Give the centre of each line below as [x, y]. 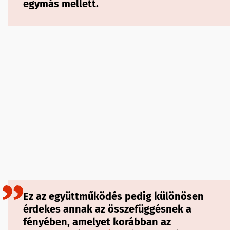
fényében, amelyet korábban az [97, 222]
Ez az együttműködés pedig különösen [113, 196]
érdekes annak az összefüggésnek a [107, 209]
